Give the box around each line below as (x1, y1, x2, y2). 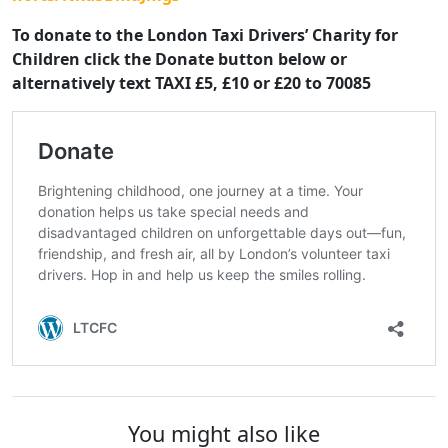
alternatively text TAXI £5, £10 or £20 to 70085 (12, 72, 371, 95)
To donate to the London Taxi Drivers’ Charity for (12, 24, 398, 47)
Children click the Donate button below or (12, 48, 347, 71)
